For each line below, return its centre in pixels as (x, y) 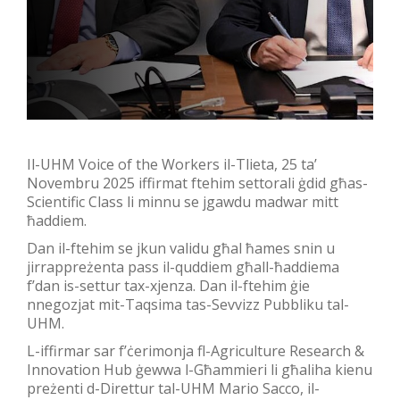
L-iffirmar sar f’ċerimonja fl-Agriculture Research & (196, 350)
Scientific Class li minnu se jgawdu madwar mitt (183, 201)
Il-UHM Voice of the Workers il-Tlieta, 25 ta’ (172, 164)
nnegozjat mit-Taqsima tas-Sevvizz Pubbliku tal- (188, 304)
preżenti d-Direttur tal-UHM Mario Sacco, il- (173, 388)
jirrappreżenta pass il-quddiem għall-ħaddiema (183, 267)
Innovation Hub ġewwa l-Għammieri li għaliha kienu (200, 369)
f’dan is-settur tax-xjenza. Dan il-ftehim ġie (168, 285)
